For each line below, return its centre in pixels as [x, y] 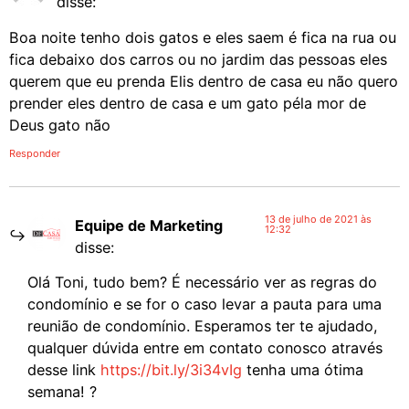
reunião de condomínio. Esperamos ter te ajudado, [203, 326]
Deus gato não [60, 125]
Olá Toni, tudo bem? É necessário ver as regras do [202, 283]
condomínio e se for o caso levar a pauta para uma [204, 304]
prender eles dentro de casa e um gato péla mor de [188, 103]
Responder [35, 153]
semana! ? [62, 392]
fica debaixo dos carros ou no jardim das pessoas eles [198, 59]
